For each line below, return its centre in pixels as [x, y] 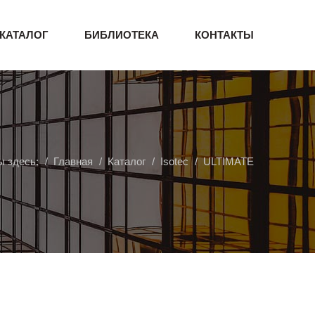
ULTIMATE [229, 161]
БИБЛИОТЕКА [122, 35]
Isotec [174, 161]
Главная [73, 161]
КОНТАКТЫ [224, 35]
